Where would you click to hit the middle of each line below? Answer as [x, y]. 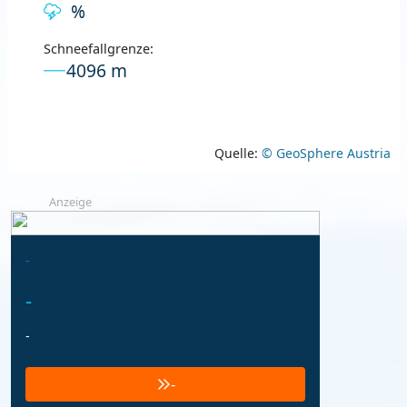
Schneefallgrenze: [99, 48]
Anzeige [70, 201]
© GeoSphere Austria [324, 153]
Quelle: [236, 153]
